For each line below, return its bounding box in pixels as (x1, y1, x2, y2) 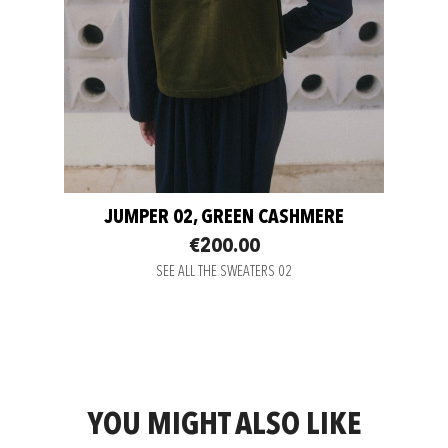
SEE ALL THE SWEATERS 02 (156, 265, 292, 281)
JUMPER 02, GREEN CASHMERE (104, 208, 344, 229)
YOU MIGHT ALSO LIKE (87, 409, 361, 442)
